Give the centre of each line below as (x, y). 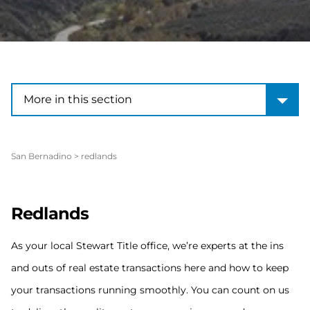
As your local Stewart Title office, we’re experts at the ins (147, 246)
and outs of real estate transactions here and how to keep (150, 268)
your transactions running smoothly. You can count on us (150, 290)
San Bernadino (42, 156)
